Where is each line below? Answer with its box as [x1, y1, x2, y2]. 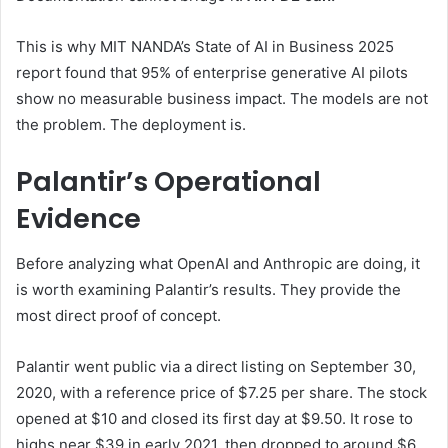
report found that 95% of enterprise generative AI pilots [16, 63, 408, 83]
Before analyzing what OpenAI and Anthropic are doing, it [16, 253, 420, 273]
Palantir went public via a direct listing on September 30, [16, 356, 416, 376]
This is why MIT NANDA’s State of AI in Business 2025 [16, 37, 394, 57]
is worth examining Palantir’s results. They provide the [16, 279, 401, 299]
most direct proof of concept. [16, 305, 221, 325]
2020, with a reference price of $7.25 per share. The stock [16, 382, 427, 402]
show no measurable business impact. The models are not [16, 89, 428, 109]
